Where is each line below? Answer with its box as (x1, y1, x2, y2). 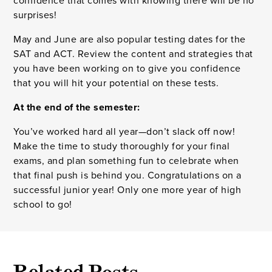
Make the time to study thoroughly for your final (13, 139, 230, 154)
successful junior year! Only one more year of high (13, 183, 242, 197)
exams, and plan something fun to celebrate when (13, 154, 239, 168)
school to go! (13, 197, 72, 212)
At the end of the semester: (13, 100, 140, 115)
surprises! (13, 8, 57, 22)
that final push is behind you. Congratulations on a (13, 168, 242, 183)
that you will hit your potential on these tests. (13, 76, 219, 90)
